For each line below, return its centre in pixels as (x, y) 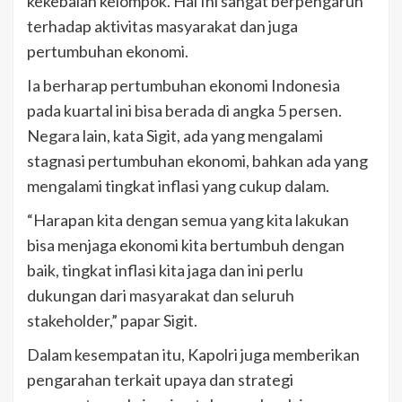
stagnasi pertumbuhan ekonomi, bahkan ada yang (197, 160)
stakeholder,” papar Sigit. (112, 320)
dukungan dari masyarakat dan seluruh (161, 295)
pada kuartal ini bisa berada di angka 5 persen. (184, 110)
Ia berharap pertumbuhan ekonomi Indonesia (184, 85)
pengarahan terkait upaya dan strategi (160, 379)
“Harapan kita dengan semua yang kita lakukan (188, 219)
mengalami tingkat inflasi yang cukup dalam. (178, 185)
